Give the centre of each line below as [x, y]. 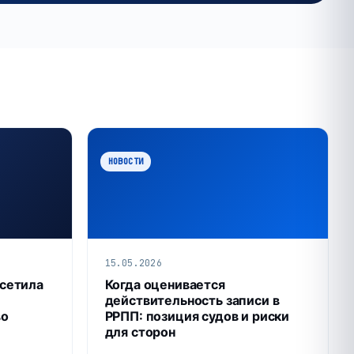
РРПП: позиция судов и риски [197, 316]
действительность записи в [192, 300]
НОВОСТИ [126, 161]
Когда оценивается [165, 284]
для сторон [140, 331]
